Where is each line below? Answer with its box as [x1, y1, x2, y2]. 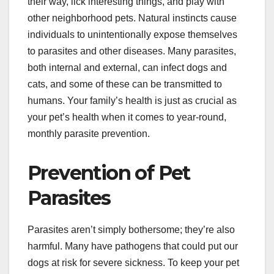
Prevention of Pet [28, 160, 190, 185]
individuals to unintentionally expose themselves [28, 29, 237, 40]
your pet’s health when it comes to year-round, [28, 111, 226, 122]
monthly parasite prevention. [28, 128, 150, 139]
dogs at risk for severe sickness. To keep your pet [28, 257, 239, 268]
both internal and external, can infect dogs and [28, 62, 227, 73]
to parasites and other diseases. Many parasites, [28, 45, 236, 56]
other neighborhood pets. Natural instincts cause [28, 12, 237, 23]
